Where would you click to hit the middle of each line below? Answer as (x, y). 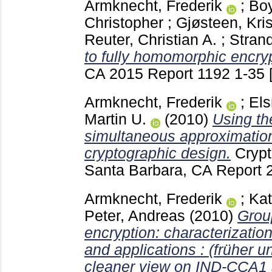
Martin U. (115, 119)
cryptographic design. (158, 153)
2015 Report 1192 (172, 74)
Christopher (124, 23)
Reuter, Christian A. (151, 40)
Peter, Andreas (135, 216)
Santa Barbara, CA (150, 170)
